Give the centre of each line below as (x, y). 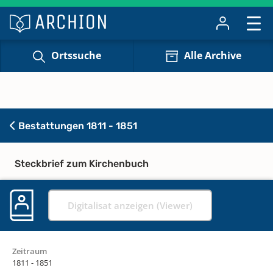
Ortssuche (76, 56)
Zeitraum (30, 251)
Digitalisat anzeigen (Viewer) (130, 205)
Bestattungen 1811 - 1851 (76, 126)
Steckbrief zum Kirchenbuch (82, 163)
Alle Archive (212, 56)
